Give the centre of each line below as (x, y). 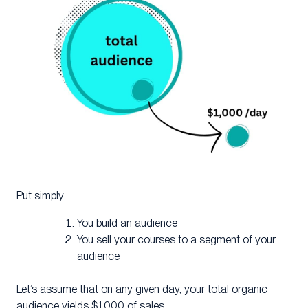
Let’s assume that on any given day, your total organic (142, 289)
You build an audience (127, 223)
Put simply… (43, 196)
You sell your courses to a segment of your (176, 240)
